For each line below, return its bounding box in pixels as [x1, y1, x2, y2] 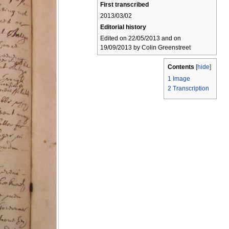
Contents [168, 63, 194, 71]
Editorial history [100, 24, 146, 31]
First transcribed [100, 1, 149, 8]
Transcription [173, 85, 209, 93]
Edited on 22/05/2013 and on [100, 35, 181, 42]
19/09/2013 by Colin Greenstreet [100, 44, 191, 51]
